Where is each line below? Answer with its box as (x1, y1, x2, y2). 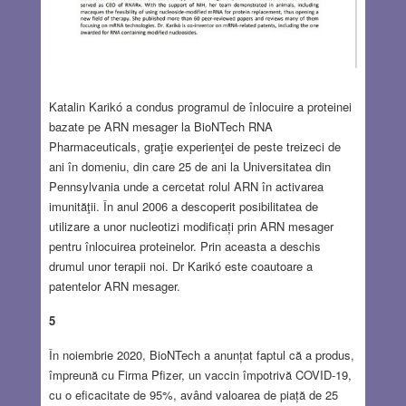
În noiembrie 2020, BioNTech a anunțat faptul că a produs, (48, 345, 354, 363)
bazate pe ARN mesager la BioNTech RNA (48, 117, 273, 135)
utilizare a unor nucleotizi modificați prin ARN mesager (48, 217, 333, 235)
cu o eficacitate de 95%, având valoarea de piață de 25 (48, 385, 338, 403)
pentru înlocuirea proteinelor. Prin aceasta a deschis (48, 237, 321, 255)
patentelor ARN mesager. (48, 276, 180, 295)
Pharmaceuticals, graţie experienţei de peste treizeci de (48, 137, 341, 155)
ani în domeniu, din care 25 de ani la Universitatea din (48, 157, 331, 175)
